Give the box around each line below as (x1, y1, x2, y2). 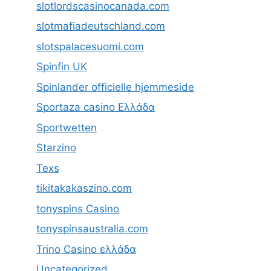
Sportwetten (36, 121, 97, 134)
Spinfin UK (36, 60, 87, 73)
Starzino (36, 142, 76, 154)
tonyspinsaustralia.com (36, 223, 148, 235)
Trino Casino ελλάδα (36, 243, 136, 255)
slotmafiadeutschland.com (36, 20, 165, 33)
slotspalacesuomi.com (36, 40, 144, 53)
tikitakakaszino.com (36, 182, 132, 195)
